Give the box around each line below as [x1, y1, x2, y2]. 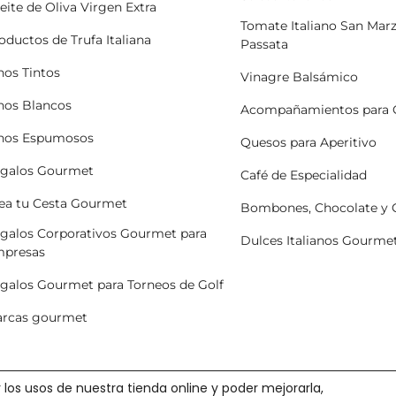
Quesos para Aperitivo [240, 133, 377, 150]
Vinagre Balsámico [240, 68, 359, 85]
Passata [240, 35, 289, 52]
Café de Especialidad [240, 166, 368, 183]
